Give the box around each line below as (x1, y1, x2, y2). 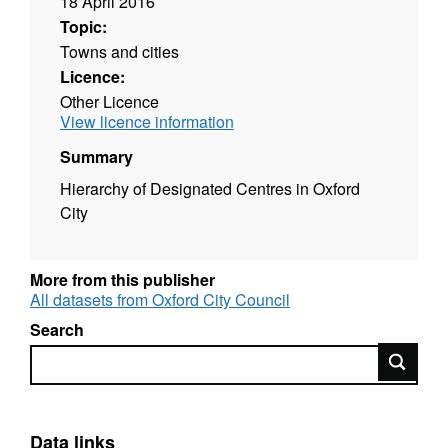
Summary (60, 144, 133, 168)
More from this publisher (30, 267, 215, 291)
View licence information (60, 109, 234, 133)
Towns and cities (60, 39, 179, 63)
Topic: (60, 14, 107, 38)
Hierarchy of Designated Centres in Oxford (60, 176, 360, 200)
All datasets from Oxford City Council (30, 287, 290, 311)
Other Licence (60, 89, 159, 113)
